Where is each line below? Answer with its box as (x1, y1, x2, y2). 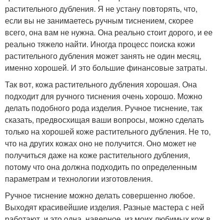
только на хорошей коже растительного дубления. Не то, (5, 126, 211, 137)
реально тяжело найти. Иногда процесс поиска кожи (5, 38, 195, 50)
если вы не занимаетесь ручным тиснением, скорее (5, 15, 193, 26)
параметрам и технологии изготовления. (5, 173, 153, 184)
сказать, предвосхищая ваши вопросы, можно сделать (5, 114, 204, 125)
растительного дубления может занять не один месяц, (5, 50, 201, 61)
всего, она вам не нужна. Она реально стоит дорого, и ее (5, 27, 213, 38)
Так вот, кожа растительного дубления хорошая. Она (5, 79, 197, 90)
